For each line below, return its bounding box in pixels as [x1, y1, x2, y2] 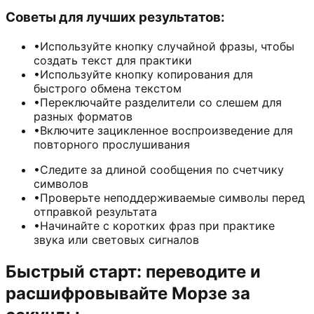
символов [34, 177, 88, 191]
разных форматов [34, 109, 132, 124]
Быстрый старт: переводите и [6, 261, 261, 282]
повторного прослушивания [34, 137, 190, 152]
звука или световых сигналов [34, 233, 199, 247]
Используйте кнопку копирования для [40, 67, 253, 82]
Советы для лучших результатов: [6, 9, 225, 26]
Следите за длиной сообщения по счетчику [40, 163, 284, 177]
